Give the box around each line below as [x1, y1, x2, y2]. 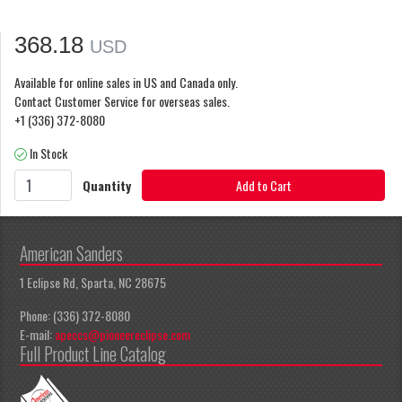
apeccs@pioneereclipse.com [55, 325, 190, 345]
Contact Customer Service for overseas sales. [14, 91, 230, 110]
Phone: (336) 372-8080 [20, 306, 130, 326]
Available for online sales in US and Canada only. [14, 72, 238, 92]
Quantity [83, 176, 131, 196]
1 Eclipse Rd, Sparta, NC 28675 [20, 273, 166, 293]
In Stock [27, 143, 70, 162]
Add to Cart [235, 176, 292, 196]
